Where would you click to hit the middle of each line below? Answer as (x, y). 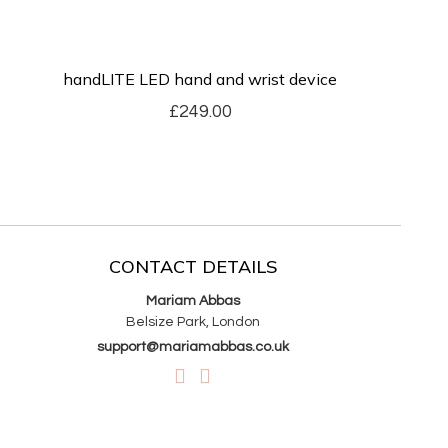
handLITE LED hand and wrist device (200, 79)
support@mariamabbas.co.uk (192, 346)
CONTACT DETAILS (192, 266)
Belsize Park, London (192, 321)
